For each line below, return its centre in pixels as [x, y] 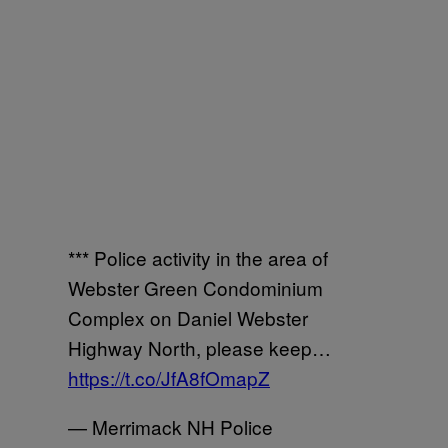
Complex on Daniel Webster [188, 317]
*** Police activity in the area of [198, 257]
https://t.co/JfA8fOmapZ [169, 377]
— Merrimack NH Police [170, 426]
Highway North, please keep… [199, 347]
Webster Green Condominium [195, 287]
